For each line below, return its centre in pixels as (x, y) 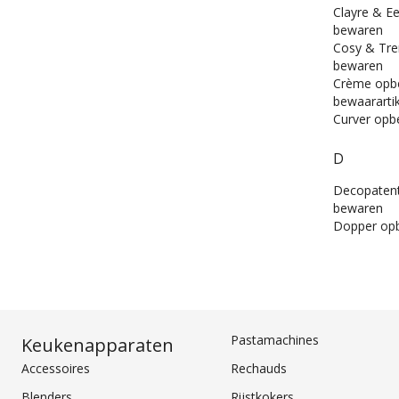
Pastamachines (275, 340)
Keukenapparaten (98, 346)
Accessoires (56, 369)
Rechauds (259, 369)
